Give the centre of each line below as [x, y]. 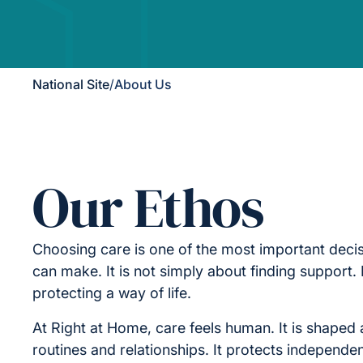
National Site [71, 84]
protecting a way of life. [112, 293]
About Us [143, 84]
